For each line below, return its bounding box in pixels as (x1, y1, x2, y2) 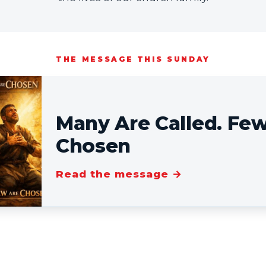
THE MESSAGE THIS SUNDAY (56, 55, 210, 64)
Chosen (56, 134, 131, 157)
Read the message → (56, 168, 183, 180)
